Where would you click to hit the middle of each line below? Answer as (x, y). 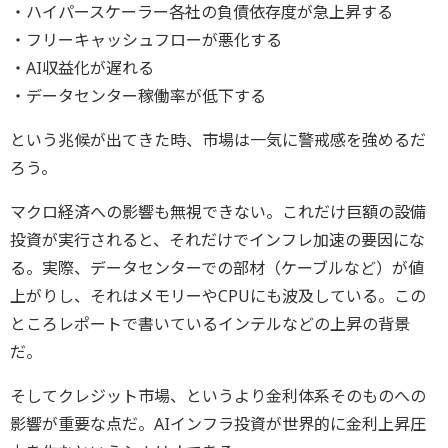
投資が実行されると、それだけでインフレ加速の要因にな (217, 239)
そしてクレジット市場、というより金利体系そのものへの (218, 395)
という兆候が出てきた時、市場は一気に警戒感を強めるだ (218, 139)
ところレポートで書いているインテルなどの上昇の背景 (210, 323)
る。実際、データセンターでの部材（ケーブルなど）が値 (217, 267)
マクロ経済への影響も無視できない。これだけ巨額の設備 (218, 211)
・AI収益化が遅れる (82, 67)
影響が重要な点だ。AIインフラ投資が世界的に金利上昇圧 (218, 423)
